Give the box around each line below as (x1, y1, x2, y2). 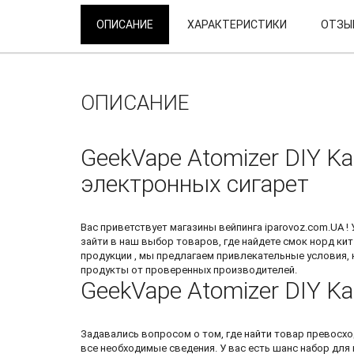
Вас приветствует (81, 221, 170, 234)
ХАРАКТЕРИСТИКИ (187, 18, 287, 32)
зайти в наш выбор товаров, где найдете (81, 235, 283, 248)
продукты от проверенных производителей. (81, 264, 297, 277)
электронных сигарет (81, 170, 309, 198)
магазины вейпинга (170, 221, 262, 234)
